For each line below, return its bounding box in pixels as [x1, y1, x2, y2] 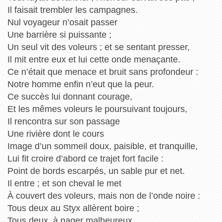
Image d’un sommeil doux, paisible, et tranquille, [7, 141, 198, 151]
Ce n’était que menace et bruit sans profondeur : [7, 66, 198, 77]
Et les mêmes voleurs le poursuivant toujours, [7, 104, 187, 114]
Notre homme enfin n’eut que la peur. [7, 79, 154, 89]
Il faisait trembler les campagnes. [7, 4, 138, 15]
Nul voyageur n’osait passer [7, 17, 117, 27]
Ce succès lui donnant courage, [7, 91, 132, 102]
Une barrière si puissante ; [7, 29, 111, 40]
